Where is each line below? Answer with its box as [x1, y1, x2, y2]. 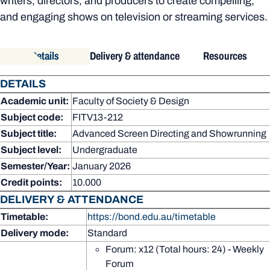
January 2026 [72, 160, 131, 171]
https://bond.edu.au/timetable [87, 211, 216, 222]
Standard [87, 227, 127, 238]
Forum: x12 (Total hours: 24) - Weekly [105, 243, 264, 254]
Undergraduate [72, 144, 137, 155]
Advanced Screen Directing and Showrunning [72, 128, 266, 139]
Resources [202, 49, 247, 62]
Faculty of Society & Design [72, 95, 189, 106]
